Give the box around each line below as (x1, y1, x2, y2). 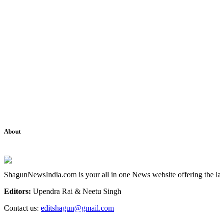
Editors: (4, 187, 31, 195)
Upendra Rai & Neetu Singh (31, 187, 121, 195)
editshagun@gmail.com (41, 203, 114, 212)
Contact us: (4, 203, 41, 212)
